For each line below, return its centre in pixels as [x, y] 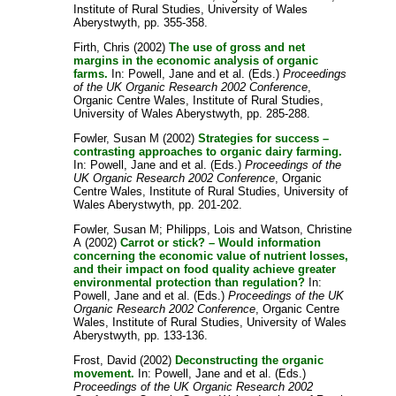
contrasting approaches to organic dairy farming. [208, 151]
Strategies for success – [264, 138]
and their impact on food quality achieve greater [205, 269]
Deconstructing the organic [250, 360]
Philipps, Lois [201, 229]
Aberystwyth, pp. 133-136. [141, 335]
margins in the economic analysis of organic [196, 60]
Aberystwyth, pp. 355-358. [141, 22]
